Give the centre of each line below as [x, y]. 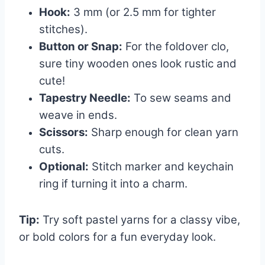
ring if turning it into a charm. [113, 184]
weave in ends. [78, 115]
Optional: [64, 167]
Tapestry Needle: [85, 98]
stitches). [63, 30]
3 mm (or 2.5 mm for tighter [143, 12]
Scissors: [64, 132]
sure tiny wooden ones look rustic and [138, 64]
